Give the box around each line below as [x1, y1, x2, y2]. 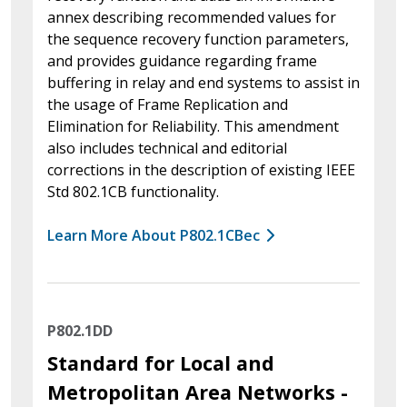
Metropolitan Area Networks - [47, 378, 348, 405]
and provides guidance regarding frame [47, 50, 317, 71]
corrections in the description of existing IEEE [47, 159, 355, 180]
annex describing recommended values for [47, 6, 336, 27]
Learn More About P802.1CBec [47, 224, 260, 245]
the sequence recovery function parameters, [47, 28, 349, 49]
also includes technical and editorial [47, 137, 287, 158]
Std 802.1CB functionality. [47, 181, 219, 202]
